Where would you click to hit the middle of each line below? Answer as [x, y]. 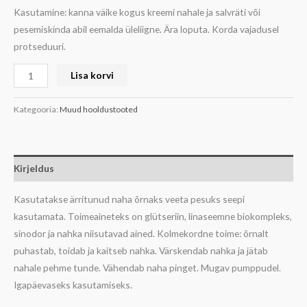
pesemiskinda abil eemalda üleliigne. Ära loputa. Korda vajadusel [146, 29]
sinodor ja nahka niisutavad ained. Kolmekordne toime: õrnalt [141, 234]
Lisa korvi [93, 75]
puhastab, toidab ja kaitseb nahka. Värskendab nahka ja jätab [141, 251]
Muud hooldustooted [99, 110]
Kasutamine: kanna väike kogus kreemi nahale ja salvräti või [137, 12]
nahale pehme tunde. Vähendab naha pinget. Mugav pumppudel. [147, 268]
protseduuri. [40, 46]
